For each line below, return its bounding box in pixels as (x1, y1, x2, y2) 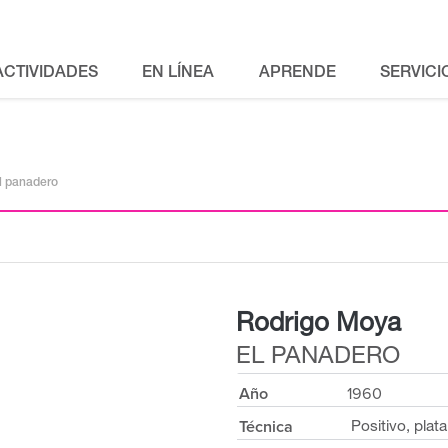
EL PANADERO (236, 346, 400, 370)
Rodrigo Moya (236, 312, 401, 338)
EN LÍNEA (142, 66, 215, 82)
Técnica (239, 417, 293, 437)
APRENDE (258, 66, 336, 82)
